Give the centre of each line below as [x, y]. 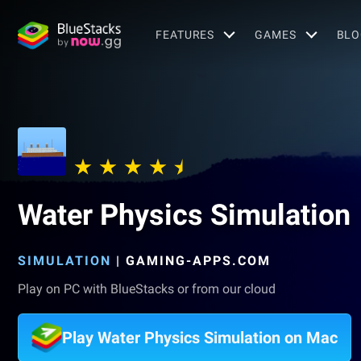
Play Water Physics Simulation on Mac [200, 338]
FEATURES [185, 34]
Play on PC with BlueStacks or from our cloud [147, 289]
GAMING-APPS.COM [198, 261]
